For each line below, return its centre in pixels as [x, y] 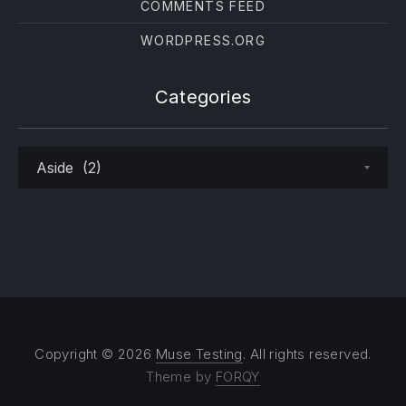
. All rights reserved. [307, 354]
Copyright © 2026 [96, 354]
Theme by [181, 377]
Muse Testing [199, 354]
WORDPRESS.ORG [203, 40]
